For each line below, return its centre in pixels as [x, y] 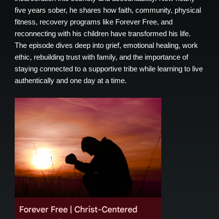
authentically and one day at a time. [71, 81]
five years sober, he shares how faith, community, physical [108, 10]
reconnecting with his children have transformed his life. [103, 34]
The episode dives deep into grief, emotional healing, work [106, 45]
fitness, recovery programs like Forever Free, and [94, 22]
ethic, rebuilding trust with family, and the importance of [101, 57]
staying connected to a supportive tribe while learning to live [109, 69]
